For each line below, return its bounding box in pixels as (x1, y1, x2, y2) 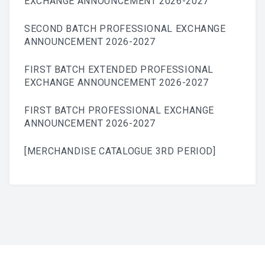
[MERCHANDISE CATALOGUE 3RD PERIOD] (24, 146, 216, 157)
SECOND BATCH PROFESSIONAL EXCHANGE (24, 23, 226, 35)
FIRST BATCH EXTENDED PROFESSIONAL (24, 64, 214, 76)
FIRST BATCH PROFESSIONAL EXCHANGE (24, 105, 215, 117)
